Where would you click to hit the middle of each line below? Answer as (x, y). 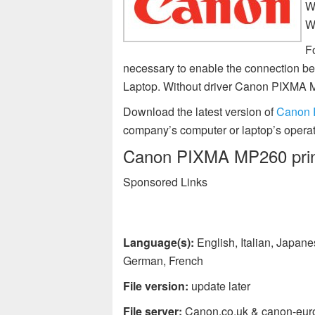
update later (219, 286)
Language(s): (159, 242)
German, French (163, 261)
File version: (156, 286)
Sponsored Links (165, 182)
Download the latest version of (200, 111)
